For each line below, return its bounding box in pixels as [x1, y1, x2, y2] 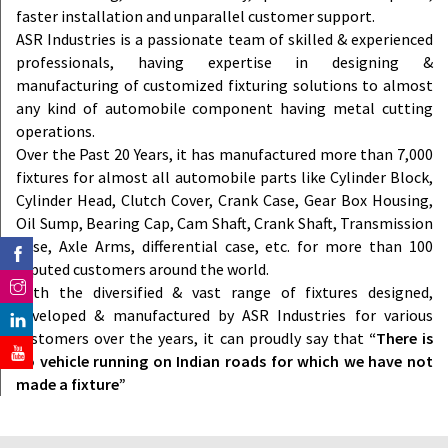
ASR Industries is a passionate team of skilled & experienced [16, 28, 433, 49]
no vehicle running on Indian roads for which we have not [16, 350, 433, 371]
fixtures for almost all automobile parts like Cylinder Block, [16, 166, 433, 187]
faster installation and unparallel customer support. [16, 5, 375, 26]
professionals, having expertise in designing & [16, 51, 433, 72]
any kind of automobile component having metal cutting [16, 97, 433, 118]
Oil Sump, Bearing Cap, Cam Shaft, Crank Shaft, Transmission [16, 212, 433, 233]
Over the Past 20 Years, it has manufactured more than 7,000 [16, 143, 433, 164]
